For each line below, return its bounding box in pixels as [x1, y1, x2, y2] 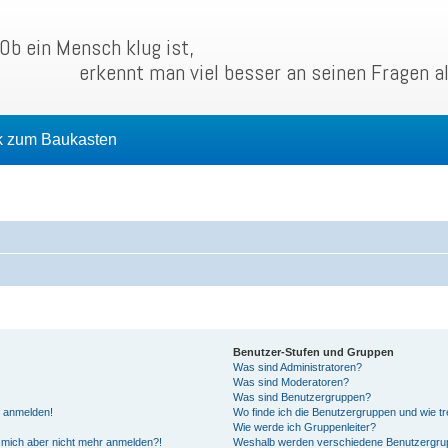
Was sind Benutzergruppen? [232, 391, 371, 403]
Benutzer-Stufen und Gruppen [232, 346, 394, 358]
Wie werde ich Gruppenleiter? [232, 421, 376, 433]
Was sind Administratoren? [232, 361, 362, 373]
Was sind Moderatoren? [232, 376, 349, 388]
